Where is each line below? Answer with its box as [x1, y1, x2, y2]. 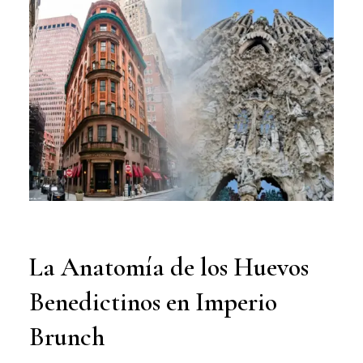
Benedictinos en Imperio [28, 285, 277, 318]
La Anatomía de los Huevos [28, 250, 309, 283]
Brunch [28, 320, 105, 352]
